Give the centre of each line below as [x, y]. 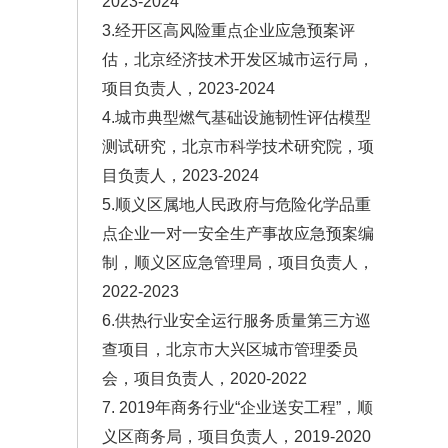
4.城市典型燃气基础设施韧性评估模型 [236, 118]
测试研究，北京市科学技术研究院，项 [238, 147]
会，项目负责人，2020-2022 [204, 379]
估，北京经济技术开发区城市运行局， [238, 60]
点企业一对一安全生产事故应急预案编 [238, 234]
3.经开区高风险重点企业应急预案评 [228, 31]
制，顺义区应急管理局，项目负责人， [238, 263]
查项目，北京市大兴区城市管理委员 [230, 350]
